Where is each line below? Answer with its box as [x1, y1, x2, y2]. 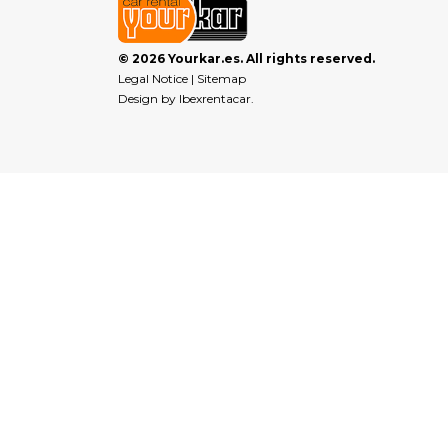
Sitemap [197, 71, 246, 87]
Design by [118, 91, 179, 107]
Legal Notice [118, 71, 188, 87]
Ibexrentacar [179, 91, 251, 107]
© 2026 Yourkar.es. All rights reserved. [118, 51, 375, 67]
